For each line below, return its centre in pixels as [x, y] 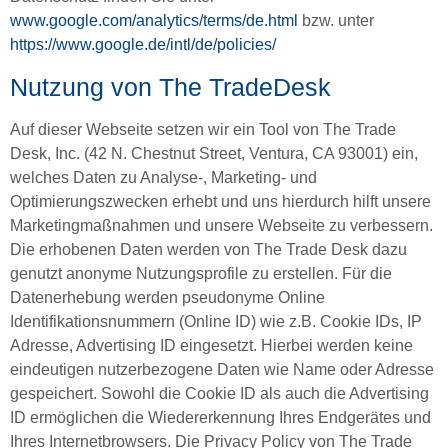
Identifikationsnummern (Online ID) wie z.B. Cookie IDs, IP [216, 321]
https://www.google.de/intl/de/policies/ [143, 45]
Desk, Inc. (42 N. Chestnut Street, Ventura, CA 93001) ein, [214, 153]
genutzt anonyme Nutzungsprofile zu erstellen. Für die [201, 273]
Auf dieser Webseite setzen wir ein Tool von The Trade [203, 129]
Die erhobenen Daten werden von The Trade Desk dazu [208, 249]
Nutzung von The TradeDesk [170, 86]
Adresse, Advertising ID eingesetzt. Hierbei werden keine [211, 345]
